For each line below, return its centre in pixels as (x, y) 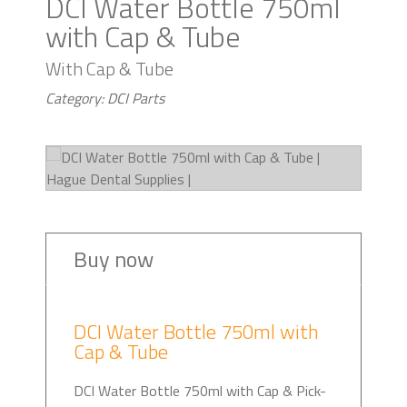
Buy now (114, 259)
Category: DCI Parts (105, 99)
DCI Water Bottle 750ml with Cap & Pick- (200, 391)
